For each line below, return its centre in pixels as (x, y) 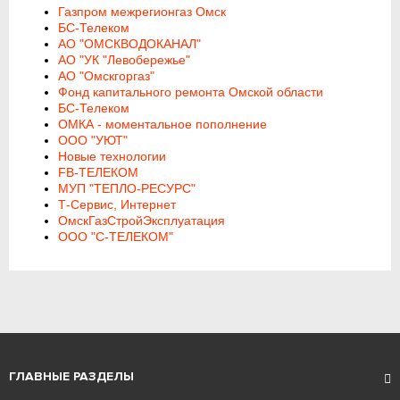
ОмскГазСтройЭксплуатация (142, 221)
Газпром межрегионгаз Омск (142, 12)
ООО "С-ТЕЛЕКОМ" (116, 237)
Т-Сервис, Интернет (117, 204)
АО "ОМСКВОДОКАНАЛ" (130, 44)
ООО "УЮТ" (93, 140)
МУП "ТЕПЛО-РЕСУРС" (127, 188)
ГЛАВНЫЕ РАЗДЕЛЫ (72, 376)
